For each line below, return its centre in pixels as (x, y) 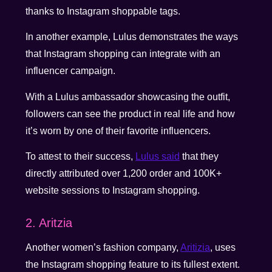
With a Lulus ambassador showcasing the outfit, (128, 97)
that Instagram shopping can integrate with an (123, 54)
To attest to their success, (81, 157)
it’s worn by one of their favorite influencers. (118, 131)
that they (199, 157)
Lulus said (158, 157)
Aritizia (195, 248)
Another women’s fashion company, (103, 248)
